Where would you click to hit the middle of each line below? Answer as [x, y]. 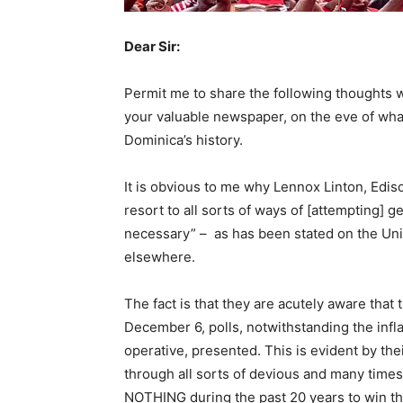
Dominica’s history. [184, 140]
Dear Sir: [152, 47]
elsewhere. [160, 257]
